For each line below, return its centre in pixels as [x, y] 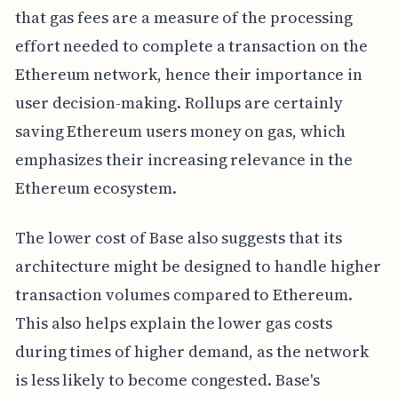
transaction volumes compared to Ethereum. [183, 295]
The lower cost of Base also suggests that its [178, 238]
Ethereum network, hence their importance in [188, 75]
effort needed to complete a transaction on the [191, 46]
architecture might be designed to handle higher [198, 267]
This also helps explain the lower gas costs [173, 323]
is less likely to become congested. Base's [167, 380]
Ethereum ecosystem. [96, 188]
